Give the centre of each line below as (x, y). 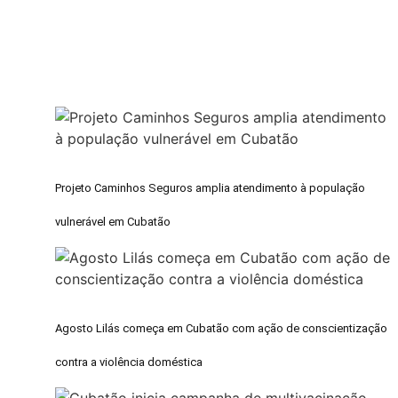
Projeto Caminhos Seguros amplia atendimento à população (211, 187)
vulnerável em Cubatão (113, 221)
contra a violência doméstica (129, 362)
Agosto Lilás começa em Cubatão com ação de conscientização (222, 328)
